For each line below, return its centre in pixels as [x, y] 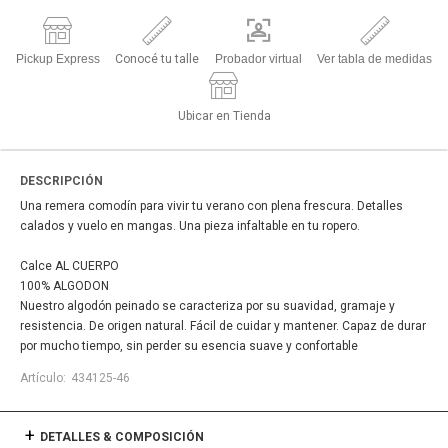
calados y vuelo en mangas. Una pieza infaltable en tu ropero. [190, 226]
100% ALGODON [64, 286]
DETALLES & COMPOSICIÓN [122, 437]
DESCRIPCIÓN [61, 181]
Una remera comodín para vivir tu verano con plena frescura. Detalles [211, 206]
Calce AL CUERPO [69, 266]
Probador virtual [258, 59]
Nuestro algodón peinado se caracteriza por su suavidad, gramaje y [207, 306]
